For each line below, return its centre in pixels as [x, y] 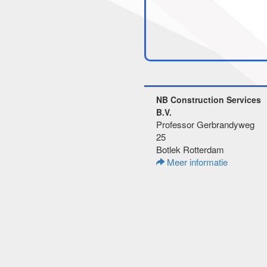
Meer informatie [196, 162]
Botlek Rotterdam [190, 149]
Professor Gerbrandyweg [205, 124]
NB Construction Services [209, 100]
